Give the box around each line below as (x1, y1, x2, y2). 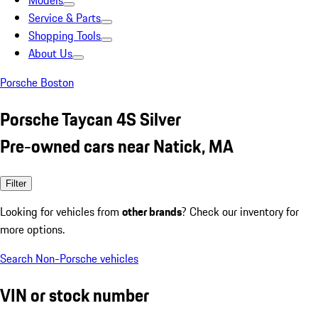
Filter (6, 177, 26, 189)
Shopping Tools (28, 27, 101, 44)
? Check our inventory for (182, 202, 299, 220)
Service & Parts (28, 9, 101, 26)
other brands (122, 202, 182, 220)
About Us (28, 45, 72, 62)
